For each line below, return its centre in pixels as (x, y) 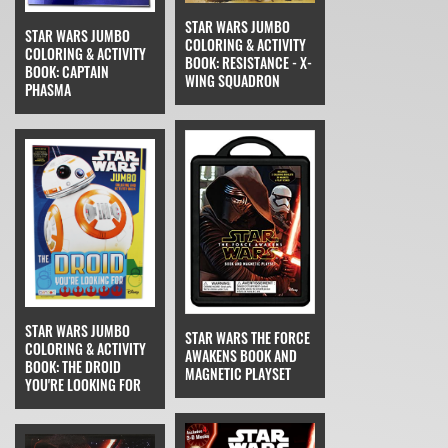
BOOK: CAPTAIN (67, 71)
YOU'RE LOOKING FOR (83, 385)
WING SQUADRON (232, 81)
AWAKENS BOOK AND (241, 355)
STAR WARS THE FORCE (247, 337)
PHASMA (48, 89)
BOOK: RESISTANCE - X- (248, 63)
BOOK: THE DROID (73, 367)
